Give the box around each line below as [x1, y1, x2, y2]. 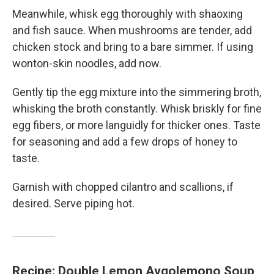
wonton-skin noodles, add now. [12, 57, 161, 70]
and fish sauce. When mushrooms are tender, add [12, 24, 252, 37]
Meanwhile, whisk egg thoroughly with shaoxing [12, 7, 243, 21]
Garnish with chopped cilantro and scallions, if [12, 180, 234, 194]
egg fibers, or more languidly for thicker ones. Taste [12, 119, 261, 132]
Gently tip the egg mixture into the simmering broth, [12, 86, 261, 99]
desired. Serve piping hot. [12, 197, 135, 210]
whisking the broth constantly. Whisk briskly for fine [12, 102, 262, 116]
